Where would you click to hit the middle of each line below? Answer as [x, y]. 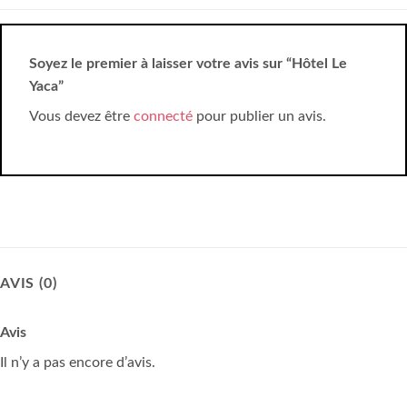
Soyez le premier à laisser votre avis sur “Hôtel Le [188, 64]
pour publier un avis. [259, 117]
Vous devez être [81, 117]
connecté [163, 117]
